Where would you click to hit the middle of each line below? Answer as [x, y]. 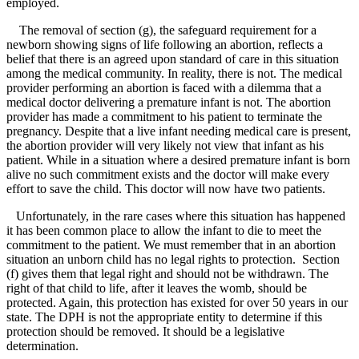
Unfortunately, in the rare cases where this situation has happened [176, 216]
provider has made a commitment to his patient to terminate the [164, 117]
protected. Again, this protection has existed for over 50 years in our [177, 303]
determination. [42, 346]
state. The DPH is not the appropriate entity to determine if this [164, 317]
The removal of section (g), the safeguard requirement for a [161, 30]
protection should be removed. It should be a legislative [145, 332]
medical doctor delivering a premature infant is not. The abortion [169, 103]
